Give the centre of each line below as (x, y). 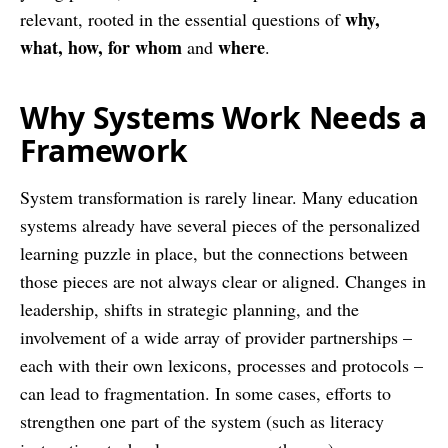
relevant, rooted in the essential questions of (180, 18)
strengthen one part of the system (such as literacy (202, 420)
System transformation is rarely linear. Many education (219, 196)
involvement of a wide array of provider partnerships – (216, 336)
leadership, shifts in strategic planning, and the (189, 308)
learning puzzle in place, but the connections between (214, 252)
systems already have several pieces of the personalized (220, 224)
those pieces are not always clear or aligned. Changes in (223, 280)
